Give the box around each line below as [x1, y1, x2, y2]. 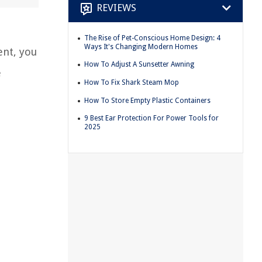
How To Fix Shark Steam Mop [84, 78, 179, 87]
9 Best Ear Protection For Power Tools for [84, 114, 219, 123]
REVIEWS [96, 2, 136, 14]
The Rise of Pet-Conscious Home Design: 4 [84, 33, 220, 42]
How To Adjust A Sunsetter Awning [84, 60, 194, 69]
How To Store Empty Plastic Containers [84, 96, 211, 105]
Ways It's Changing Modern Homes [84, 42, 198, 51]
